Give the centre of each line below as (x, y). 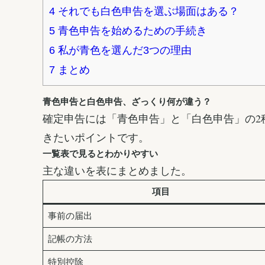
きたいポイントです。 (96, 137)
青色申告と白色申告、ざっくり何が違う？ (127, 101)
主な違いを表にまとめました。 (117, 170)
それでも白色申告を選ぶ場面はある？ (147, 11)
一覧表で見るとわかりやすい (100, 153)
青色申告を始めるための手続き (131, 30)
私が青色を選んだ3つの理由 (123, 50)
